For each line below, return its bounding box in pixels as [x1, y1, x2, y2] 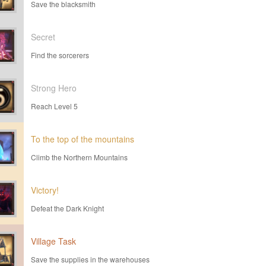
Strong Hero [31, 82, 77, 94]
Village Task [31, 235, 76, 247]
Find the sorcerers [31, 50, 89, 60]
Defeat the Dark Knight [31, 203, 104, 213]
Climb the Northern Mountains [31, 152, 128, 162]
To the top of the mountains [31, 133, 134, 145]
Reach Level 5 [31, 101, 78, 111]
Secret [31, 31, 55, 43]
